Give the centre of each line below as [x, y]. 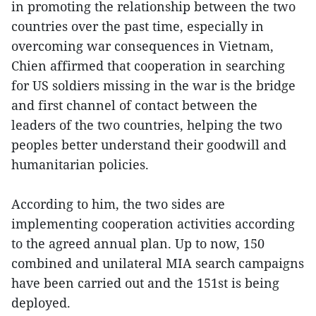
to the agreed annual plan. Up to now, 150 [138, 243]
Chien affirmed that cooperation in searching [148, 65]
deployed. [41, 302]
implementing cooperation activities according [153, 223]
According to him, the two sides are [118, 203]
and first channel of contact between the [134, 105]
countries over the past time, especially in [138, 26]
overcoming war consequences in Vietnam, [142, 45]
